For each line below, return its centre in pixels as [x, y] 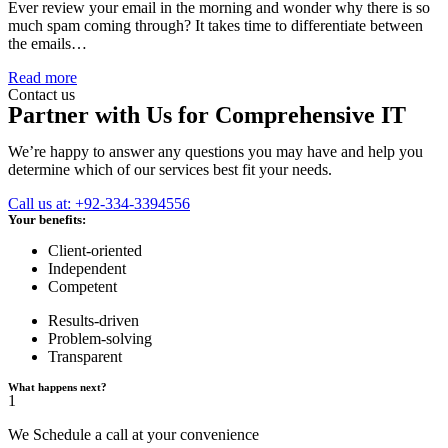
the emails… [47, 44]
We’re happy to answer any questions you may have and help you [215, 152]
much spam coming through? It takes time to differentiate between [215, 26]
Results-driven [93, 321]
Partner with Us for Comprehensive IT [207, 115]
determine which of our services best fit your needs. [170, 170]
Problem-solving [100, 339]
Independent [87, 269]
